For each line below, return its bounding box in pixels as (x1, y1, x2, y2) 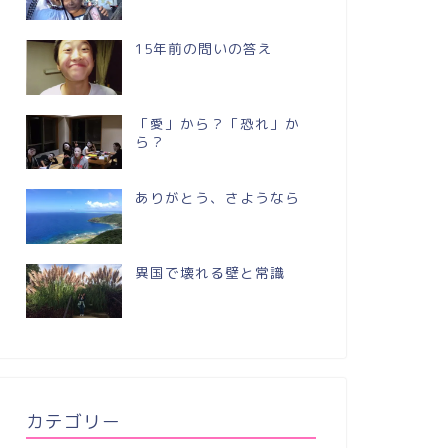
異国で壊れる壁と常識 (134, 262, 285, 282)
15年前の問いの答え (134, 39, 273, 59)
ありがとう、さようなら (134, 188, 300, 208)
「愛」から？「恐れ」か (134, 113, 300, 133)
